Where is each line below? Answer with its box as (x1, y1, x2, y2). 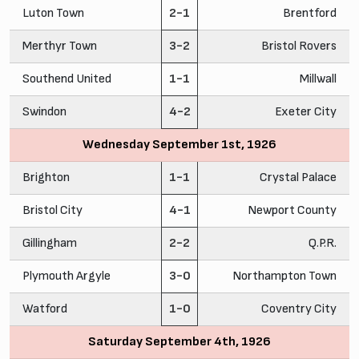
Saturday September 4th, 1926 (88, 333, 271, 349)
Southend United (22, 71, 111, 87)
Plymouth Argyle (22, 268, 111, 284)
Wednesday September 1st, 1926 (83, 136, 276, 152)
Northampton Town (232, 268, 337, 284)
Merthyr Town (22, 38, 97, 54)
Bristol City (22, 202, 83, 218)
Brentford (283, 5, 337, 21)
